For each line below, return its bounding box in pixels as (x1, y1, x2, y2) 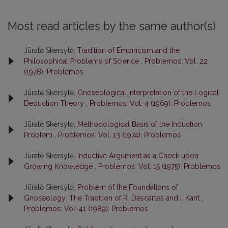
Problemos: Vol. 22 (145, 56, 208, 65)
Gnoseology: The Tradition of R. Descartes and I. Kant (24, 193, 202, 202)
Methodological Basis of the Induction (77, 120, 202, 128)
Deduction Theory (24, 99, 86, 107)
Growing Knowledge (24, 162, 95, 170)
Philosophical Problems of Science (24, 56, 141, 65)
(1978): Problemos (24, 67, 83, 76)
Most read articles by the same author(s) (8, 19, 216, 33)
